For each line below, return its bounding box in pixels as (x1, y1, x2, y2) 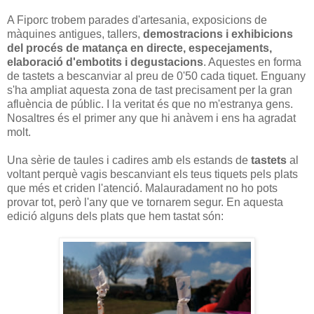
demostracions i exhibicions (143, 28, 293, 41)
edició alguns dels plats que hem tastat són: (7, 210, 224, 223)
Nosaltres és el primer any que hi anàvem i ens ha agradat (7, 112, 296, 125)
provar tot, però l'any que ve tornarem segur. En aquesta (7, 196, 283, 209)
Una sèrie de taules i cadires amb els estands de (7, 154, 251, 167)
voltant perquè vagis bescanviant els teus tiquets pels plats (7, 168, 298, 181)
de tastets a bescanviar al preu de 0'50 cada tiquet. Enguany (7, 70, 306, 83)
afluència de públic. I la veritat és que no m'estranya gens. (7, 98, 293, 111)
